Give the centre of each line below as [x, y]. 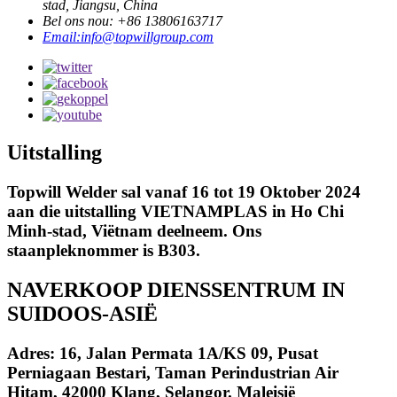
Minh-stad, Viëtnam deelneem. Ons [134, 231]
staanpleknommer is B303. [104, 251]
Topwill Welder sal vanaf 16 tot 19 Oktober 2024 [184, 192]
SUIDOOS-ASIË [82, 314]
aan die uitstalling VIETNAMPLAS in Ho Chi [175, 212]
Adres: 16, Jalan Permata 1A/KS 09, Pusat [163, 353]
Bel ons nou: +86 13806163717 [132, 21]
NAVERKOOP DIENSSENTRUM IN [176, 290]
